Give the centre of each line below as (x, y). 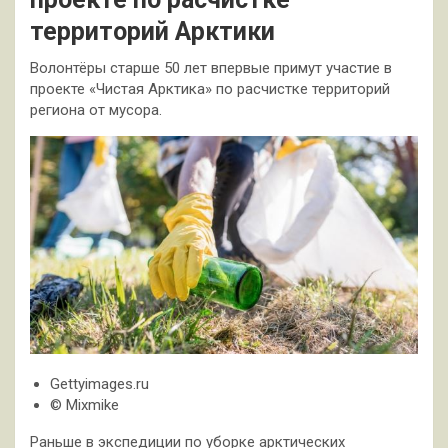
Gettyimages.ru (99, 383)
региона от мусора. (96, 110)
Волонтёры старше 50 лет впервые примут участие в (211, 68)
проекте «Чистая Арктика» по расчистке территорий (210, 89)
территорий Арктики (152, 31)
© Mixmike (84, 404)
